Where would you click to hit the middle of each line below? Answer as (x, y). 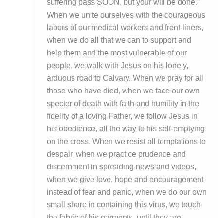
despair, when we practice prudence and (116, 154)
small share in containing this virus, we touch (124, 205)
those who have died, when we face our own (123, 91)
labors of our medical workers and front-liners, (125, 28)
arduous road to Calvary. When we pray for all (125, 78)
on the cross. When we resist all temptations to (126, 142)
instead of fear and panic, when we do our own (127, 192)
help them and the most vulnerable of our (117, 53)
